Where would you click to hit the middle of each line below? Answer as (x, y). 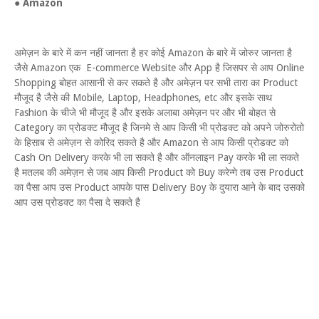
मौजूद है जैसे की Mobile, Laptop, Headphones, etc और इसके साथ (143, 98)
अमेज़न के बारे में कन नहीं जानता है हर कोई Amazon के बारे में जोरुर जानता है (153, 53)
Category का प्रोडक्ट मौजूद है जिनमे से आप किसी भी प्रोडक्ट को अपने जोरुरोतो (159, 127)
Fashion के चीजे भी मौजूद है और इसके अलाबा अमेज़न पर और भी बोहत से (145, 113)
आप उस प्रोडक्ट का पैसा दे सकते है (79, 202)
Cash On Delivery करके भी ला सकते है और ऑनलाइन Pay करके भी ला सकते (157, 157)
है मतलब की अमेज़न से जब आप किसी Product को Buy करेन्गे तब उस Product (159, 172)
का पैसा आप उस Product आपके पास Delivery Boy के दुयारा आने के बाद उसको (159, 187)
